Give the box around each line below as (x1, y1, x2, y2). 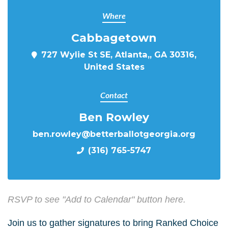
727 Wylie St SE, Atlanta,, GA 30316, (41, 49, 196, 60)
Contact (100, 90, 128, 100)
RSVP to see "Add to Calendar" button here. (8, 194, 186, 205)
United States (83, 62, 145, 72)
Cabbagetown (71, 31, 157, 44)
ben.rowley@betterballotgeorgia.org (33, 129, 195, 139)
